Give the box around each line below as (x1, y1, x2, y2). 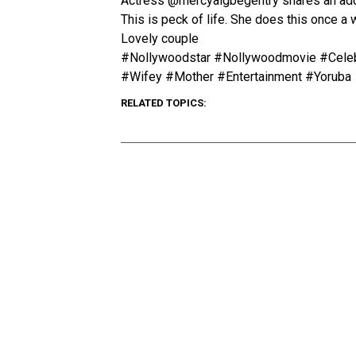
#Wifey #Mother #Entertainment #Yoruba (121, 69, 351, 84)
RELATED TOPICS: (121, 97, 207, 109)
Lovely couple (121, 31, 199, 46)
